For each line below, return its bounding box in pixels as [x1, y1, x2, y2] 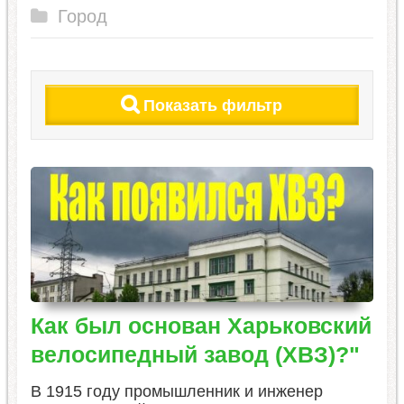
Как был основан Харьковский [30, 313, 372, 338]
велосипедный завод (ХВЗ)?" [30, 342, 360, 367]
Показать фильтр [143, 96, 283, 115]
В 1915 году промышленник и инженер [30, 382, 323, 400]
